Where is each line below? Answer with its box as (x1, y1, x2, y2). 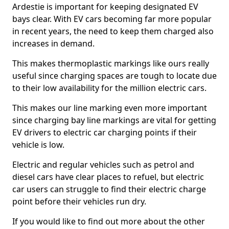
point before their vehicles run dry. (12, 196, 146, 207)
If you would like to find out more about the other (12, 216, 205, 227)
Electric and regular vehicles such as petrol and (12, 159, 194, 170)
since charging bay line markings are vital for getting (12, 114, 216, 126)
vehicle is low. (12, 139, 64, 150)
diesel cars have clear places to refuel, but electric (12, 171, 204, 182)
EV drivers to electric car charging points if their (12, 127, 197, 138)
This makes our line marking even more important (12, 102, 207, 113)
